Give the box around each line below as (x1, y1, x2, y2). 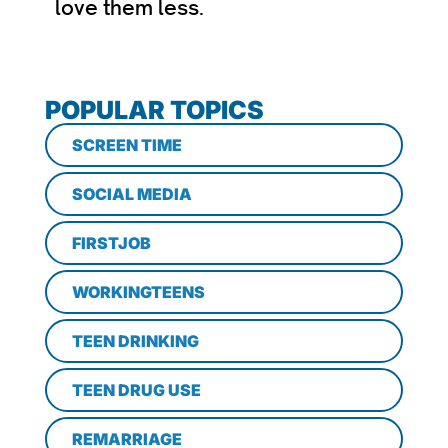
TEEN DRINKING (72, 331, 199, 352)
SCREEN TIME (72, 135, 182, 156)
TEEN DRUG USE (72, 380, 201, 401)
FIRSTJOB (72, 233, 151, 254)
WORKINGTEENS (72, 282, 205, 303)
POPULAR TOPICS (45, 95, 264, 126)
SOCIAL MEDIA (72, 184, 192, 205)
